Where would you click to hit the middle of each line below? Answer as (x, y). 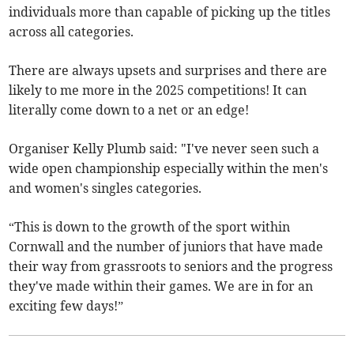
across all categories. (72, 32)
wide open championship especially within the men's (169, 169)
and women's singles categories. (105, 188)
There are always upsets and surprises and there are (168, 71)
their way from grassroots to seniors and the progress (171, 267)
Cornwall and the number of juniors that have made (166, 247)
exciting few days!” (66, 306)
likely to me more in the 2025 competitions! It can (158, 90)
